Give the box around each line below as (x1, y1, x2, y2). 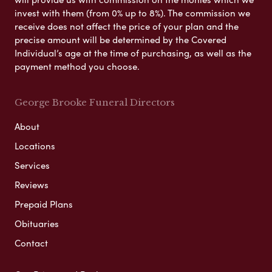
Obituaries (15, 216, 59, 230)
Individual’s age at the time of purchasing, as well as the (15, 46, 251, 59)
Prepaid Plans (15, 197, 73, 211)
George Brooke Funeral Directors (15, 96, 175, 108)
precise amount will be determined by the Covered (15, 32, 226, 46)
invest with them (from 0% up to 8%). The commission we (15, 5, 250, 19)
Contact (15, 236, 48, 250)
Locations (15, 138, 55, 152)
